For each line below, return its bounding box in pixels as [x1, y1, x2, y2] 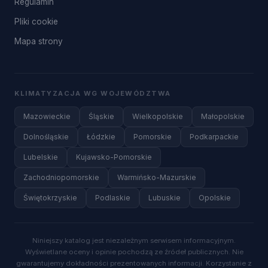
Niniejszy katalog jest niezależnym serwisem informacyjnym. [32, 236, 236, 245]
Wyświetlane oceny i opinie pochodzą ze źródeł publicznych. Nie [25, 248, 243, 256]
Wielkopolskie [132, 112, 183, 121]
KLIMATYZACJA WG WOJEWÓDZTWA [14, 89, 171, 98]
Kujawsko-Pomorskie [76, 153, 152, 162]
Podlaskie [95, 193, 130, 202]
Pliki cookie [14, 17, 58, 26]
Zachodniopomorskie [23, 173, 99, 182]
